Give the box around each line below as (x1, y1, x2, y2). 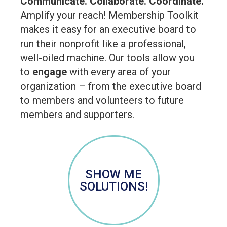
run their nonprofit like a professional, (20, 37, 186, 50)
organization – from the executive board (20, 80, 201, 92)
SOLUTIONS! (79, 179, 148, 194)
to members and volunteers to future (20, 94, 184, 106)
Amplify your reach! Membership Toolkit (20, 9, 199, 21)
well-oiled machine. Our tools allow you (20, 52, 195, 64)
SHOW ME (85, 167, 142, 181)
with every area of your (67, 66, 171, 78)
